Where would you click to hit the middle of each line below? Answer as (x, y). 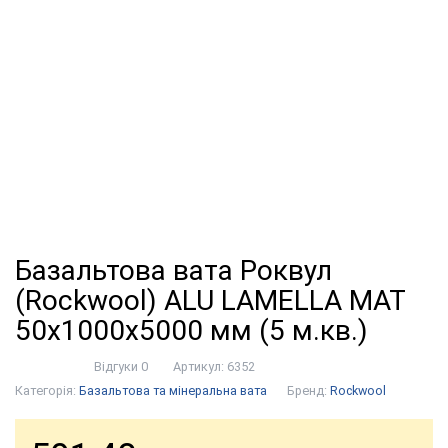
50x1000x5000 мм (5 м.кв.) (191, 330)
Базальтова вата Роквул (173, 270)
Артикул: (200, 366)
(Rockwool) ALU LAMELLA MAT (210, 300)
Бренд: (308, 390)
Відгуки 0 (121, 366)
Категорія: (47, 390)
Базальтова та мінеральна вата (173, 390)
